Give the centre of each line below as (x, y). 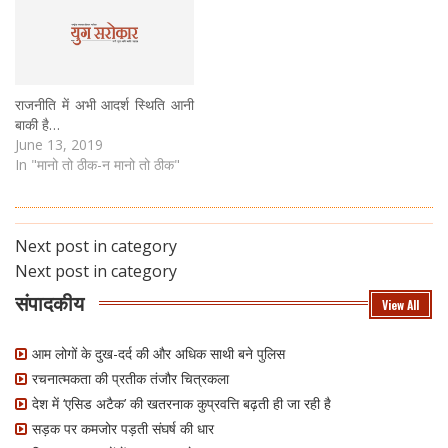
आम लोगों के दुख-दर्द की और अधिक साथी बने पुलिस (158, 353)
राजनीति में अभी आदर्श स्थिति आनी (104, 104)
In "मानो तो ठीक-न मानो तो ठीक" (97, 164)
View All (400, 304)
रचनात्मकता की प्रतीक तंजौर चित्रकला (130, 378)
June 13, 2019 (59, 144)
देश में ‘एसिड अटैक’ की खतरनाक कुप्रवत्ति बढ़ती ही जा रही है (181, 403)
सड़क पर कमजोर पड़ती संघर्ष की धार (123, 428)
